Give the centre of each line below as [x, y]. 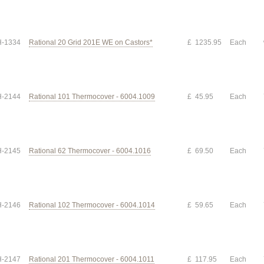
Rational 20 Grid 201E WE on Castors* [91, 42]
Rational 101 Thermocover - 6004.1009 [92, 97]
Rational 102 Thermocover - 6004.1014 [92, 205]
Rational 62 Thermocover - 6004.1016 [90, 151]
